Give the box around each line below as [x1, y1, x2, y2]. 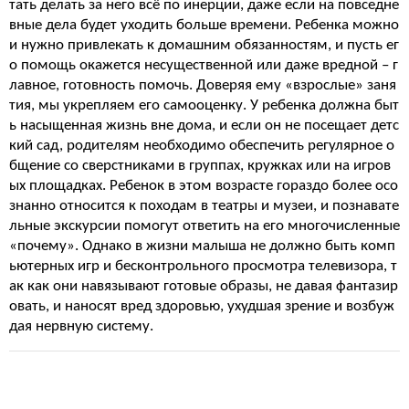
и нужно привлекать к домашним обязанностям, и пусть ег [9, 37, 399, 53]
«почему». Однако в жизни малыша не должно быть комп [9, 238, 395, 254]
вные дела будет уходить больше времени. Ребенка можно [9, 17, 399, 33]
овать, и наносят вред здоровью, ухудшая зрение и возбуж [9, 299, 394, 314]
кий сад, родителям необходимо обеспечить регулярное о [9, 138, 394, 153]
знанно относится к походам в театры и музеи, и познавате [9, 198, 399, 214]
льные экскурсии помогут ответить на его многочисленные [9, 218, 400, 234]
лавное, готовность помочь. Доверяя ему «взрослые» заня [9, 78, 396, 93]
